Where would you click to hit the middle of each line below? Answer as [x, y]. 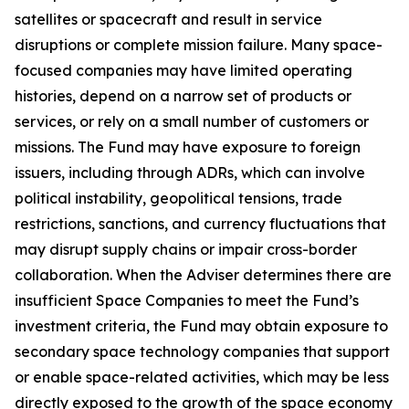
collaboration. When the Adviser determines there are [203, 275]
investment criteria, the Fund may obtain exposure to [201, 326]
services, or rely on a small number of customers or [192, 121]
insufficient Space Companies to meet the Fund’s [187, 300]
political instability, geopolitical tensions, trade [178, 198]
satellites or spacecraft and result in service [168, 19]
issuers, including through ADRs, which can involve [190, 173]
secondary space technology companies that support [202, 351]
